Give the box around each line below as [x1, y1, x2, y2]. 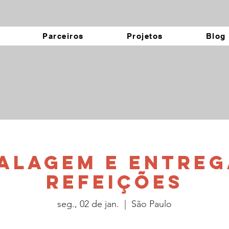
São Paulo [131, 198, 172, 210]
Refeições [45, 170, 183, 194]
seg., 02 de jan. [57, 198, 119, 210]
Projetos [126, 32, 163, 40]
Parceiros [42, 32, 84, 40]
